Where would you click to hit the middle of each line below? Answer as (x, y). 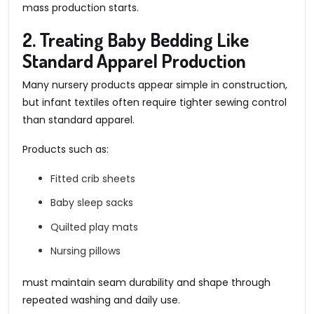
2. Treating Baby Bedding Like (136, 40)
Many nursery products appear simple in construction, (155, 85)
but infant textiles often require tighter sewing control (155, 103)
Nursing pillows (86, 251)
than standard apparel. (78, 120)
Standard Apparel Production (134, 61)
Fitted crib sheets (93, 178)
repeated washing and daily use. (101, 300)
